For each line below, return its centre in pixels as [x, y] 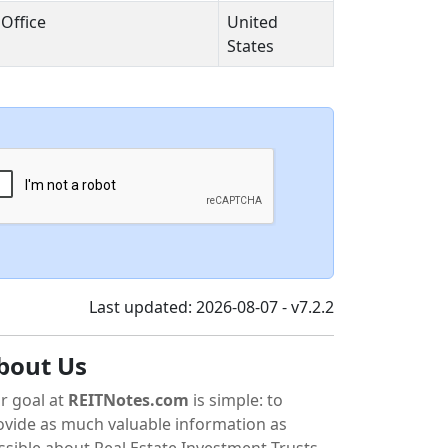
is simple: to [236, 400]
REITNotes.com [128, 400]
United [252, 22]
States [250, 46]
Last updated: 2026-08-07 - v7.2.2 [211, 307]
